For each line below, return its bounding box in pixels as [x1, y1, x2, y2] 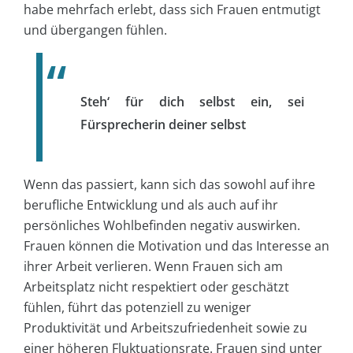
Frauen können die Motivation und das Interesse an [24, 236, 329, 255]
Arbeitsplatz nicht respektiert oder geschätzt [24, 277, 289, 295]
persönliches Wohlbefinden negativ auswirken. [24, 216, 300, 234]
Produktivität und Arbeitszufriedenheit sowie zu [24, 318, 307, 336]
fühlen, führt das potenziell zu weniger [24, 298, 251, 316]
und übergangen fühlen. [24, 20, 167, 39]
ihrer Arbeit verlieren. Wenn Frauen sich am [24, 257, 283, 275]
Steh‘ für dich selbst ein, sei [80, 92, 304, 110]
